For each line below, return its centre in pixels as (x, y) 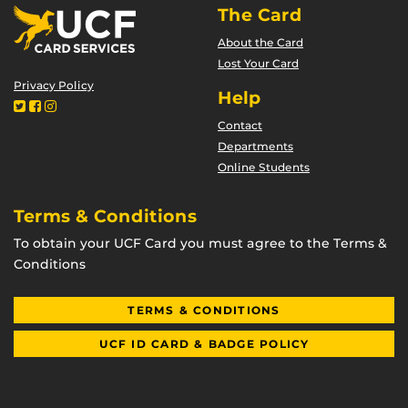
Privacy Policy (54, 85)
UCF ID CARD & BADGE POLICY (204, 344)
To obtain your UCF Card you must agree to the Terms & (200, 243)
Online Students (264, 167)
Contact (240, 125)
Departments (255, 146)
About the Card (260, 42)
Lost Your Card (258, 63)
